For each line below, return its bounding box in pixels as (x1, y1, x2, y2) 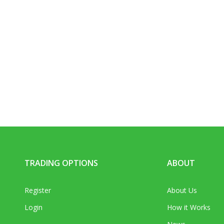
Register (24, 185, 51, 195)
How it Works (167, 202, 210, 212)
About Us (167, 185, 197, 195)
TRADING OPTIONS (24, 157, 98, 169)
